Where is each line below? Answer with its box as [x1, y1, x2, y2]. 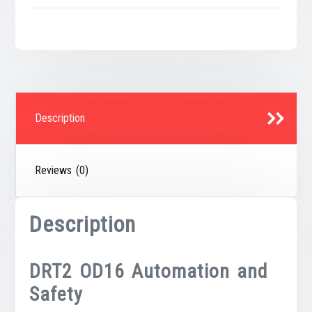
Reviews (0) [35, 163, 89, 177]
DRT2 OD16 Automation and [29, 259, 268, 283]
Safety [29, 282, 84, 306]
